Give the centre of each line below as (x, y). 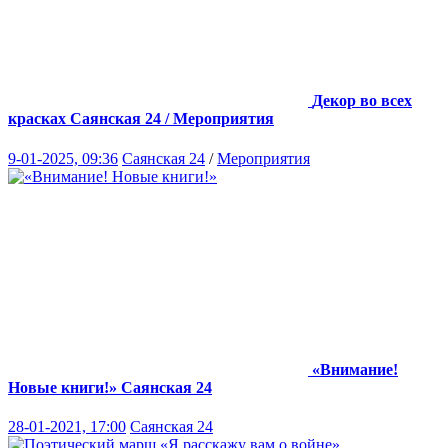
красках (37, 119)
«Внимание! (355, 370)
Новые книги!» (62, 388)
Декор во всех (362, 101)
